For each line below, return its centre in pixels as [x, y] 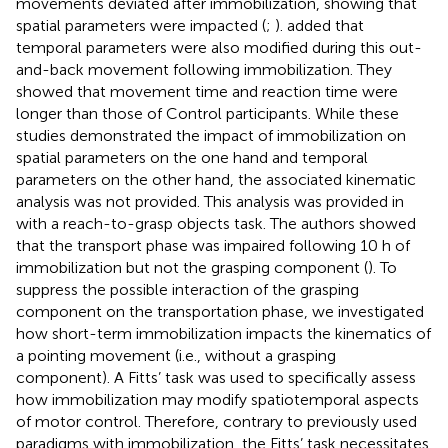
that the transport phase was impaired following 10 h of [213, 245]
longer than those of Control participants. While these [207, 113]
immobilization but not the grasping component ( [192, 267]
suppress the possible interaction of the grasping [187, 289]
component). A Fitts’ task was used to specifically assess [216, 377]
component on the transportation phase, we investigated [220, 311]
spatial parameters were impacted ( [141, 25]
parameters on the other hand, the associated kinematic [216, 179]
